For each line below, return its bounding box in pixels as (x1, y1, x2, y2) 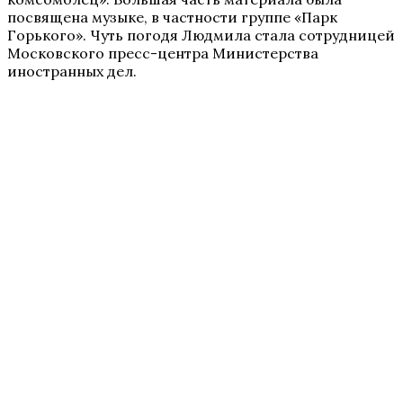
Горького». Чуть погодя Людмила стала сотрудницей (7, 26, 395, 44)
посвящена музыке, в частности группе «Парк (7, 8, 337, 26)
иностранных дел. (7, 62, 137, 80)
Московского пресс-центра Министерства (7, 44, 318, 62)
